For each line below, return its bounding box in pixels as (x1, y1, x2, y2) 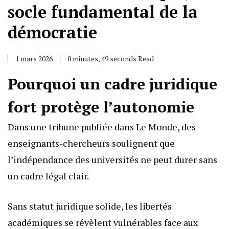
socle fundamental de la (8, 1, 198, 23)
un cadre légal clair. (8, 170, 89, 182)
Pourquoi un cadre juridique (8, 74, 217, 95)
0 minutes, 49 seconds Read (67, 54, 154, 64)
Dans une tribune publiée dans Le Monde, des (8, 121, 196, 133)
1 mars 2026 (15, 54, 53, 64)
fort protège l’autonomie (8, 97, 194, 118)
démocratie (8, 21, 97, 43)
